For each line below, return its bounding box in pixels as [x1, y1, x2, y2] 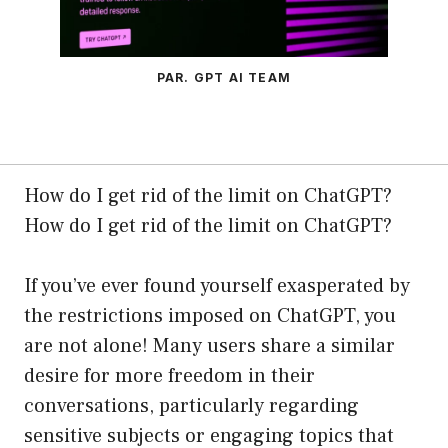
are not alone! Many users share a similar [24, 333, 395, 360]
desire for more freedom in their [24, 363, 315, 390]
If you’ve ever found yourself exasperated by [24, 273, 410, 300]
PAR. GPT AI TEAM [156, 70, 292, 86]
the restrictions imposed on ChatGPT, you [24, 303, 396, 330]
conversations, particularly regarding [24, 393, 359, 420]
